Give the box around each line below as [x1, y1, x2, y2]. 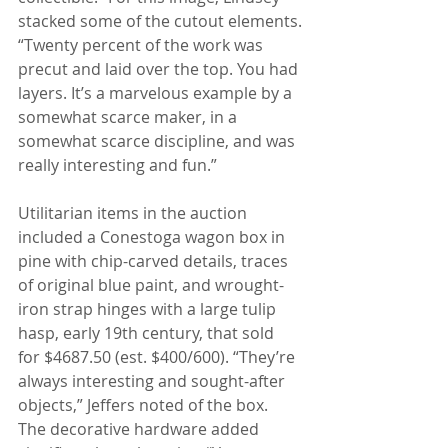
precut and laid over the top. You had [18, 58, 302, 81]
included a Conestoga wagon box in [18, 226, 289, 249]
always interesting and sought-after [18, 370, 289, 393]
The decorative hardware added [18, 418, 263, 441]
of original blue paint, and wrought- [18, 274, 284, 297]
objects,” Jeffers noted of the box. [18, 394, 272, 417]
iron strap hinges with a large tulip [18, 298, 280, 321]
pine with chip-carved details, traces [18, 250, 292, 273]
